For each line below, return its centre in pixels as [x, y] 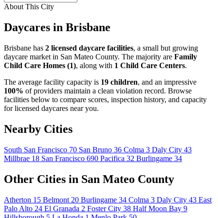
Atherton [18, 200]
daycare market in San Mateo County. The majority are [89, 56]
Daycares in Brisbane [57, 27]
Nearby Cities [38, 129]
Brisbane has [25, 48]
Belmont [57, 200]
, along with [95, 65]
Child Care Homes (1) [40, 65]
